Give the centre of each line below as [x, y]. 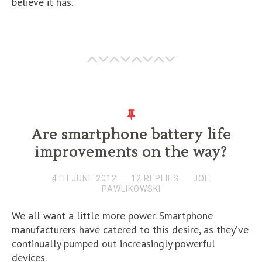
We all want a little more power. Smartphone [112, 216]
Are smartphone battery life [131, 135]
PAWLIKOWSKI [131, 189]
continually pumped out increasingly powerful [113, 244]
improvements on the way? [131, 152]
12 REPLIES [155, 178]
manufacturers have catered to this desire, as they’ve [130, 230]
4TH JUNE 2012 [85, 178]
